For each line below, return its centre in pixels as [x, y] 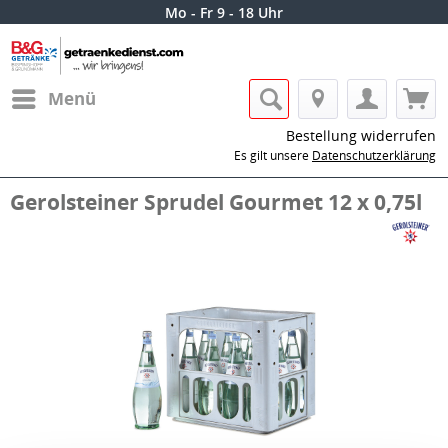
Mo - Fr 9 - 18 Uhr [224, 12]
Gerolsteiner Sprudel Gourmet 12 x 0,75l [216, 202]
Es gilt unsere [273, 155]
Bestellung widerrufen [361, 135]
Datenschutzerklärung [374, 155]
